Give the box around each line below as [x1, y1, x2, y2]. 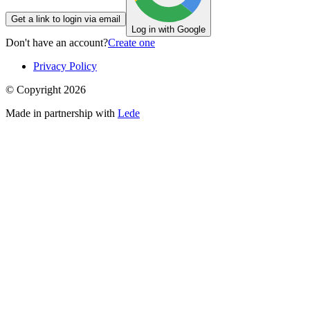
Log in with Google [131, 24, 206, 35]
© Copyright [6, 83, 64, 95]
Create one [108, 36, 155, 48]
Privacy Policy [33, 60, 97, 72]
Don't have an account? [6, 36, 108, 48]
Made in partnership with [6, 107, 118, 119]
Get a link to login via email [11, 13, 120, 24]
